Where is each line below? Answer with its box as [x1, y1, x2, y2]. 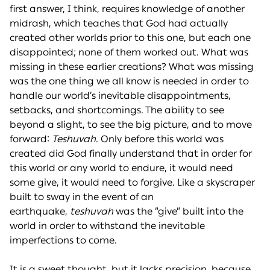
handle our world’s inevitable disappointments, [10, 90, 231, 102]
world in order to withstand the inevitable [10, 220, 205, 232]
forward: [10, 133, 52, 145]
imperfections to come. [10, 234, 117, 246]
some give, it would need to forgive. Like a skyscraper [10, 177, 255, 189]
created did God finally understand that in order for [10, 148, 252, 160]
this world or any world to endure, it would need [10, 162, 233, 174]
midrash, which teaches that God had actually [10, 17, 228, 30]
